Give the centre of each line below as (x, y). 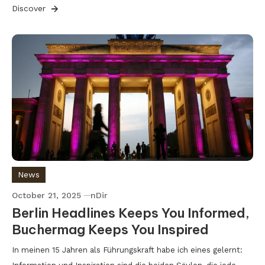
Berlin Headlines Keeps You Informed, (131, 213)
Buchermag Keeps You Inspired (110, 230)
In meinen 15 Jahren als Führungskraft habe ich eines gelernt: (127, 250)
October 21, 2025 (46, 195)
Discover (30, 8)
